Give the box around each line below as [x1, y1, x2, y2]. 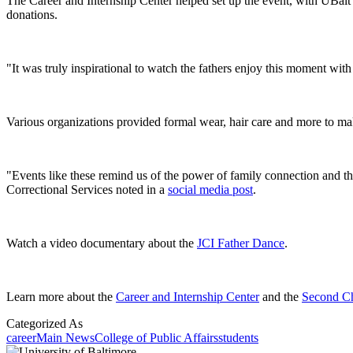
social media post [168, 183, 253, 197]
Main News [36, 331, 95, 345]
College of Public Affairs [95, 331, 218, 345]
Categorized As [6, 317, 83, 331]
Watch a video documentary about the [6, 236, 194, 251]
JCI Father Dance [197, 236, 284, 251]
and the [259, 290, 299, 304]
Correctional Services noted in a [6, 183, 168, 197]
